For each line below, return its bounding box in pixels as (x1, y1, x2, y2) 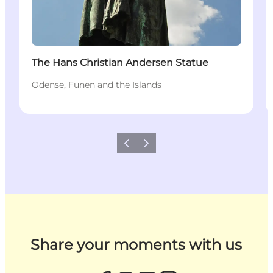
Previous (118, 142, 152, 152)
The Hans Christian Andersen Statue (32, 56, 208, 68)
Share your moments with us (30, 235, 243, 253)
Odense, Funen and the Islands (32, 79, 161, 90)
